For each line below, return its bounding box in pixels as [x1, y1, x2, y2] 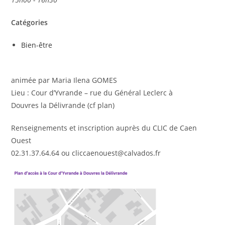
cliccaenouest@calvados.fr [72, 148, 161, 158]
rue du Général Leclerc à [90, 87, 173, 97]
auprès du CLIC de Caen [116, 123, 197, 133]
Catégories [11, 17, 48, 27]
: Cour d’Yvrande [27, 87, 83, 97]
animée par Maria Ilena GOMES [11, 75, 118, 85]
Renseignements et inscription [11, 123, 115, 133]
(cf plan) [87, 100, 115, 110]
